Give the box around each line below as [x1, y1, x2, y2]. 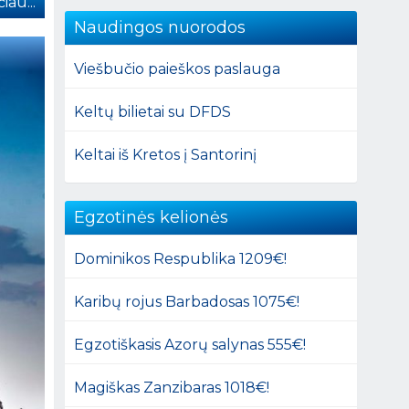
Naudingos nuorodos [74, 16, 246, 37]
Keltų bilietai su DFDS [74, 102, 232, 121]
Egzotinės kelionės [74, 206, 229, 227]
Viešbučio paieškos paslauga [74, 59, 281, 78]
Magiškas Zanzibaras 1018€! [74, 378, 270, 396]
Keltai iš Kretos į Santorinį [74, 145, 257, 163]
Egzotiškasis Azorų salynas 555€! [74, 335, 307, 353]
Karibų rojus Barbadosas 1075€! [74, 292, 300, 310]
